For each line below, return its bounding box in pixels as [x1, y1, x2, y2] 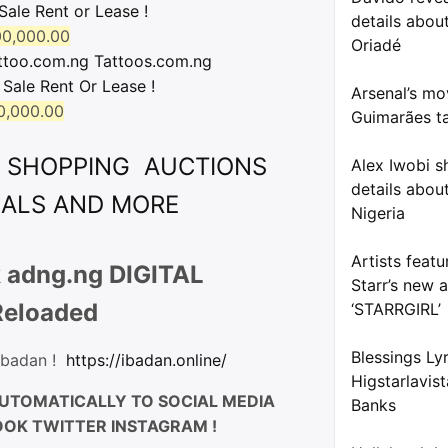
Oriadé [351, 35, 401, 55]
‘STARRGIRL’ [351, 299, 441, 319]
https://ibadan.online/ [66, 350, 227, 370]
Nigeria [351, 203, 405, 223]
